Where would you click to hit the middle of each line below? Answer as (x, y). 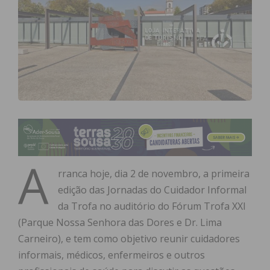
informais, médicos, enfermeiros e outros (111, 255)
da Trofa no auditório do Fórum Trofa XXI (152, 206)
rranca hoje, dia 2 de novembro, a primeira (154, 174)
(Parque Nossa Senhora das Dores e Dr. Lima (120, 223)
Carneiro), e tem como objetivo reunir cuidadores (129, 239)
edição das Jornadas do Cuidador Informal (152, 190)
